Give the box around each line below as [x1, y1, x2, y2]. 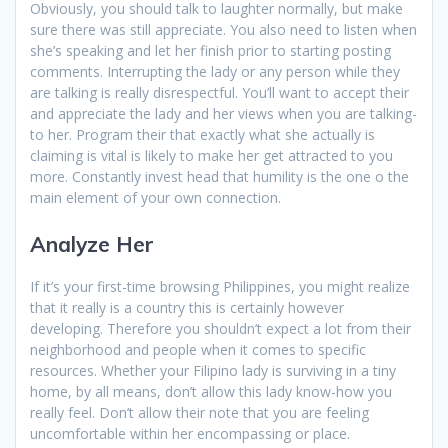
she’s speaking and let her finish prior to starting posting [30, 40, 391, 60]
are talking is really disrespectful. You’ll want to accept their [30, 82, 409, 102]
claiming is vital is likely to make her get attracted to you [30, 145, 393, 165]
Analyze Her [30, 230, 154, 257]
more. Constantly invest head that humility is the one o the [30, 166, 409, 186]
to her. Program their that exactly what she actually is [30, 124, 375, 144]
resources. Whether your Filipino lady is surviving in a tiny [30, 360, 396, 380]
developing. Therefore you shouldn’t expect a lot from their [30, 318, 411, 338]
